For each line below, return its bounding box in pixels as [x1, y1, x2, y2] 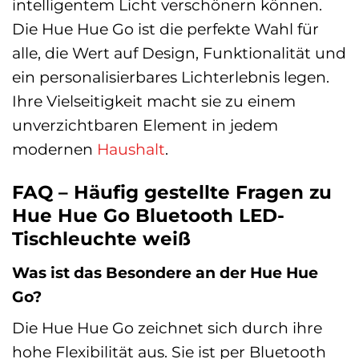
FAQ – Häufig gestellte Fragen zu [12, 181, 332, 204]
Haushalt [97, 139, 165, 159]
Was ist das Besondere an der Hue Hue [12, 262, 318, 282]
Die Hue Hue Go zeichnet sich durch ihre [12, 318, 322, 338]
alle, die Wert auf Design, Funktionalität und [12, 43, 346, 63]
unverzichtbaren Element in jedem [12, 115, 278, 135]
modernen [12, 139, 97, 159]
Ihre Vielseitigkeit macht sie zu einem [12, 91, 296, 111]
